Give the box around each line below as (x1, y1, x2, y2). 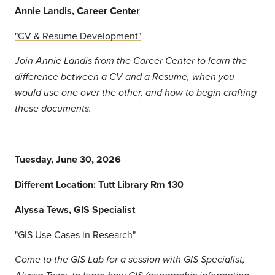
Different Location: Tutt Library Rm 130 (15, 177, 184, 192)
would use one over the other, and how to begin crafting (15, 87, 257, 99)
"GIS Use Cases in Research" (15, 228, 136, 241)
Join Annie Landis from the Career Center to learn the (15, 55, 247, 67)
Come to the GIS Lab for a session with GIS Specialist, (15, 254, 245, 266)
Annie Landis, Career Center (15, 4, 140, 18)
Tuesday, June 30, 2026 (15, 152, 121, 166)
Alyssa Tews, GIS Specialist (15, 203, 135, 217)
